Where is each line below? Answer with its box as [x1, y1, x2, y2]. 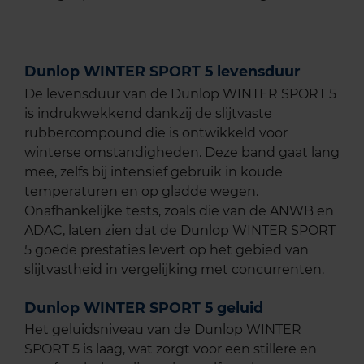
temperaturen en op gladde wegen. [24, 183, 258, 199]
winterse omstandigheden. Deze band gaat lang [24, 144, 340, 160]
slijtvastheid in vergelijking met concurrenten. [24, 261, 324, 277]
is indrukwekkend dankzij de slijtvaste [24, 105, 272, 121]
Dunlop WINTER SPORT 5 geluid [24, 298, 263, 316]
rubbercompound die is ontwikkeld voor [24, 124, 288, 141]
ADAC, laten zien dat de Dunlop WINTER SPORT [24, 222, 336, 238]
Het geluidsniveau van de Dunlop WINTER [24, 322, 301, 338]
